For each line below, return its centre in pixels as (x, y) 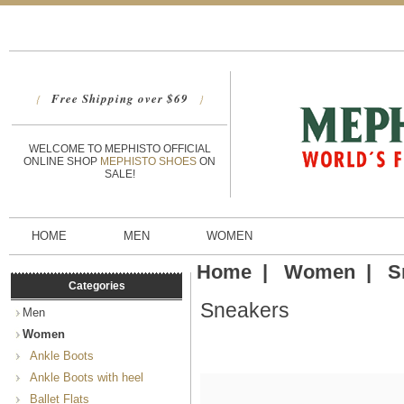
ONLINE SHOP (62, 161)
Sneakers (244, 310)
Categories (96, 286)
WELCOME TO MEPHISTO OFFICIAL (119, 148)
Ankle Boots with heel (83, 378)
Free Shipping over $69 (119, 99)
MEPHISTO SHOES (150, 161)
